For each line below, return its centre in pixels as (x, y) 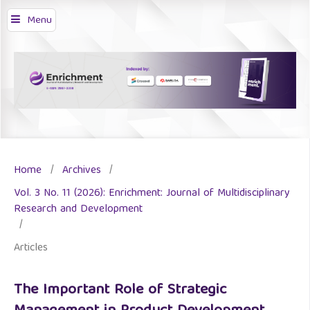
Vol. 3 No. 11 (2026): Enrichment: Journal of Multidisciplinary (152, 193)
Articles (31, 248)
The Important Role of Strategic (120, 291)
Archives (81, 171)
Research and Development (78, 209)
